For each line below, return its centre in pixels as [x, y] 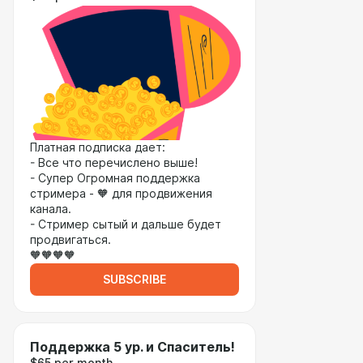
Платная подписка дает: [98, 147]
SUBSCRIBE [135, 280]
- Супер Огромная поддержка [115, 178]
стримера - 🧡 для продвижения [121, 194]
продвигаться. [70, 240]
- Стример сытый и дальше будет [126, 224]
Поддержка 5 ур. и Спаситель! [132, 347]
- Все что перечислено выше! [114, 163]
